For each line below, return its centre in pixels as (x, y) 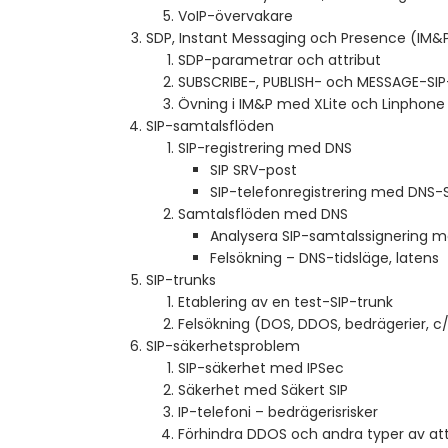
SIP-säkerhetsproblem (223, 346)
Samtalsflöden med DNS (263, 214)
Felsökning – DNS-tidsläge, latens (324, 258)
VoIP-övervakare (235, 16)
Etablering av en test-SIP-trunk (285, 302)
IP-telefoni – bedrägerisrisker (278, 412)
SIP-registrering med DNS (265, 148)
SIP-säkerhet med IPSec (261, 368)
